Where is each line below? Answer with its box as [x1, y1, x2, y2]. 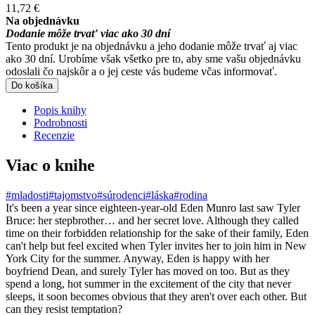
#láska [146, 188, 174, 201]
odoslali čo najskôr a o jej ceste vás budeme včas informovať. [6, 65, 277, 77]
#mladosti [6, 188, 49, 201]
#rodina [174, 188, 207, 201]
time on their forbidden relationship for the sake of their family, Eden [6, 226, 309, 239]
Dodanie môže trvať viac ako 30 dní [6, 27, 170, 39]
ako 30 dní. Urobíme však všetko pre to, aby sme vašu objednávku [6, 53, 301, 65]
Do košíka [11, 80, 53, 91]
